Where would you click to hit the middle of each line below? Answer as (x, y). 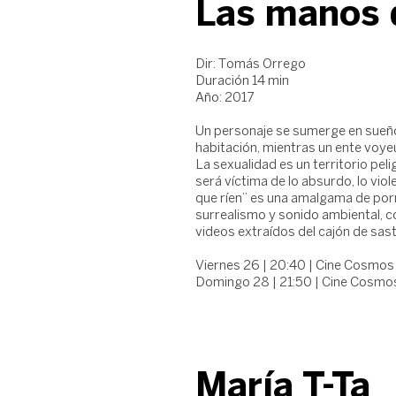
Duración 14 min (242, 81)
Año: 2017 (225, 98)
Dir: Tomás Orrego (251, 65)
